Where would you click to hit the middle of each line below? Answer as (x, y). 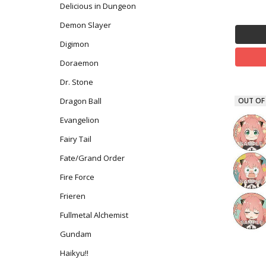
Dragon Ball (80, 101)
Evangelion (79, 120)
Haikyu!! (74, 253)
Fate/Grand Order (92, 158)
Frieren (72, 196)
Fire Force (77, 177)
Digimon (74, 44)
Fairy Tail (75, 139)
